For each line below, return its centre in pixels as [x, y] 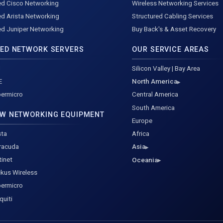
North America [155, 82]
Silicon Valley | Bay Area [166, 68]
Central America [155, 95]
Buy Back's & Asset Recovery [174, 29]
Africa [141, 133]
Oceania [145, 160]
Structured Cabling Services [173, 16]
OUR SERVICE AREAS [171, 50]
